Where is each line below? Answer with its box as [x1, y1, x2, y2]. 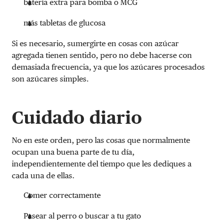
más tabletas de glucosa [24, 18, 106, 27]
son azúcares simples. [12, 74, 89, 83]
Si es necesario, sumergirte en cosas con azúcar [12, 38, 179, 48]
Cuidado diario [12, 107, 142, 128]
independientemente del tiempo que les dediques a [12, 159, 192, 168]
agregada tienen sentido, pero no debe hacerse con [12, 50, 192, 60]
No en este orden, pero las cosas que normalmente [12, 135, 190, 145]
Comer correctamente [24, 190, 101, 200]
